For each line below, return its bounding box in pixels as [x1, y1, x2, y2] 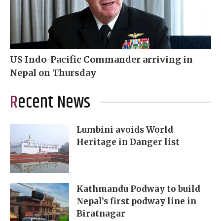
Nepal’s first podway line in [76, 196, 196, 207]
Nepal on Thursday [10, 67, 96, 79]
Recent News [18, 89, 90, 116]
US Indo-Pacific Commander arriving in [10, 54, 193, 66]
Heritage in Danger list [76, 137, 180, 148]
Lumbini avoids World [76, 124, 173, 136]
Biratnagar [76, 208, 125, 220]
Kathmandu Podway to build [76, 184, 200, 195]
